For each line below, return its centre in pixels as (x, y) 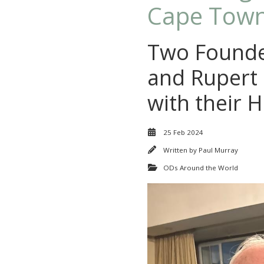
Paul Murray (218, 150)
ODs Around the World (201, 168)
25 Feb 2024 (183, 133)
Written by (181, 150)
